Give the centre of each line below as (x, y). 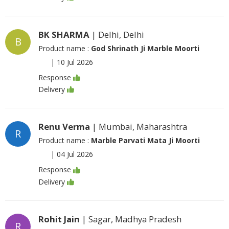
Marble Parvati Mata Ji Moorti (145, 141)
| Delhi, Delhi (117, 34)
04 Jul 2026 (75, 154)
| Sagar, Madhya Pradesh (131, 219)
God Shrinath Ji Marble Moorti (145, 48)
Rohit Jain (59, 219)
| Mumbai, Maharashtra (139, 127)
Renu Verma (64, 127)
